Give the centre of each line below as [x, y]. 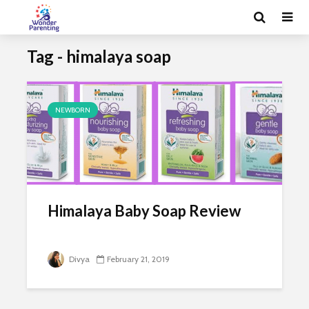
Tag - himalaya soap [99, 56]
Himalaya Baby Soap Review [144, 211]
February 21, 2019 [138, 259]
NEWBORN [73, 110]
